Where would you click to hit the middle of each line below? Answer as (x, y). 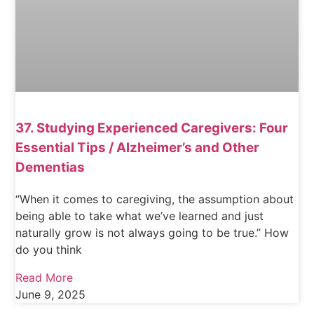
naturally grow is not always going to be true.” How (152, 233)
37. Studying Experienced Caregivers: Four (152, 128)
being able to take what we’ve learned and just (140, 216)
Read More (45, 278)
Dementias (50, 168)
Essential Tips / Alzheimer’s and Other (138, 148)
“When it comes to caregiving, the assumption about (155, 199)
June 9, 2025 (51, 295)
